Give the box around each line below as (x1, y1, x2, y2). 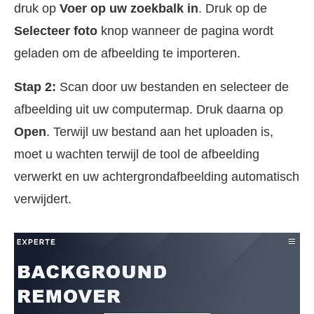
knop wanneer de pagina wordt (97, 24, 273, 38)
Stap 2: (14, 80, 56, 94)
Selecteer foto (14, 24, 97, 38)
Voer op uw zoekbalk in (60, 1, 198, 15)
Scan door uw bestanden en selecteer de (56, 80, 289, 94)
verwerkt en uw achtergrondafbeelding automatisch (14, 170, 299, 184)
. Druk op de (198, 1, 267, 15)
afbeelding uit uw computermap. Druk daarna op (14, 102, 283, 116)
